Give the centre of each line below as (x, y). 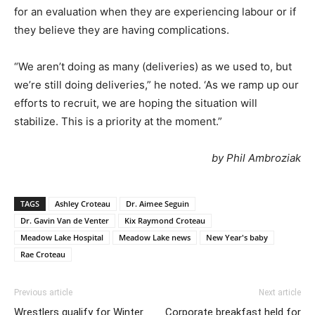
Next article (280, 292)
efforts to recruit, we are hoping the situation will (136, 103)
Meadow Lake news (155, 237)
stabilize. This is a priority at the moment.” (118, 121)
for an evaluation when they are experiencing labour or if (155, 11)
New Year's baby (237, 237)
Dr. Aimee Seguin (157, 203)
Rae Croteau (43, 254)
